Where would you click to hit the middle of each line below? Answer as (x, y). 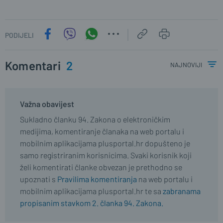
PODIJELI (19, 35)
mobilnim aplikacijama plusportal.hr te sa (91, 191)
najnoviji (186, 64)
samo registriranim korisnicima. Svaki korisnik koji (106, 155)
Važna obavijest (47, 104)
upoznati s (39, 179)
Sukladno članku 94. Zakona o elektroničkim (95, 119)
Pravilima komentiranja (97, 179)
